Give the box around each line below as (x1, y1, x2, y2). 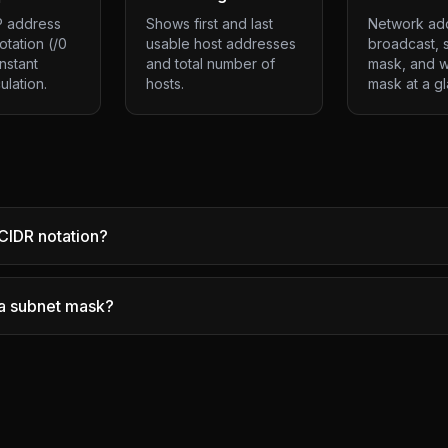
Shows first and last (146, 15, 274, 32)
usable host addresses (146, 35, 297, 52)
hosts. (146, 75, 185, 92)
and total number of (146, 55, 276, 72)
